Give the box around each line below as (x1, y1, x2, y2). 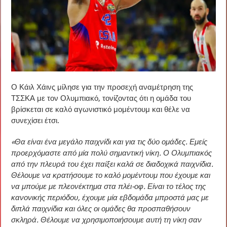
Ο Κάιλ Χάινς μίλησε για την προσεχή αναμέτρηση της (11, 83, 194, 92)
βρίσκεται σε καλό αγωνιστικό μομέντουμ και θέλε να (11, 105, 191, 115)
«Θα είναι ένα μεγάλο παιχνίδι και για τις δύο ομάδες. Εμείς (11, 137, 208, 147)
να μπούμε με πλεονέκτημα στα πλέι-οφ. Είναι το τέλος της (11, 182, 206, 192)
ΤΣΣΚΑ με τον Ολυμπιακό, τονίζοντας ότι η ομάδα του (11, 94, 192, 103)
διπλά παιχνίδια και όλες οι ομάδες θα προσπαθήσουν (11, 204, 191, 214)
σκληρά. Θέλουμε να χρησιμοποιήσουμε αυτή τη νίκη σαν (11, 215, 202, 225)
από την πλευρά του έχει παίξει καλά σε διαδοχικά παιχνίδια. (11, 160, 214, 169)
